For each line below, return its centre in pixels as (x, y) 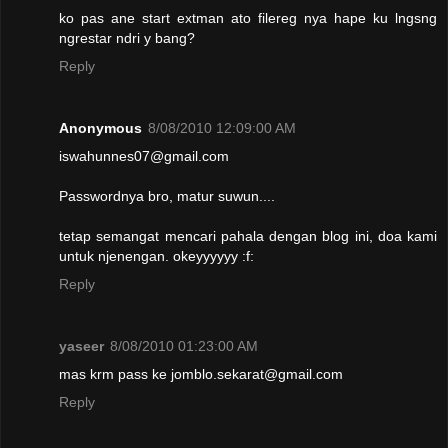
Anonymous (100, 128)
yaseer (81, 346)
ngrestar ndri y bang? (127, 38)
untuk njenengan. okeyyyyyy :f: (156, 256)
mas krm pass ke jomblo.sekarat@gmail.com (201, 374)
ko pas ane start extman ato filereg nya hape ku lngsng (248, 18)
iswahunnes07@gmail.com (144, 156)
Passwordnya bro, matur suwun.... (167, 196)
